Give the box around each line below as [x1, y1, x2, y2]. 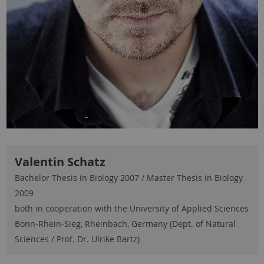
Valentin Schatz [14, 154, 105, 170]
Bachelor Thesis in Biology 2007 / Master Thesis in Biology [14, 172, 243, 184]
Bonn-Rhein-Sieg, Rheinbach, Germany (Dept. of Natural [14, 218, 236, 230]
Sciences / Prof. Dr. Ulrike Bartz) [14, 233, 140, 245]
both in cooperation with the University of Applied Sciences [14, 203, 249, 214]
